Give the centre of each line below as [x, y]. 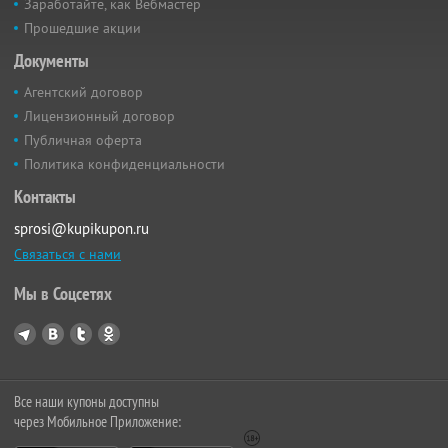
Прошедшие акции [82, 28]
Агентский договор [83, 92]
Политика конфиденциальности [124, 164]
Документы [51, 61]
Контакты [45, 197]
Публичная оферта [83, 140]
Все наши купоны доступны [86, 402]
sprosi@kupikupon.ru [81, 229]
